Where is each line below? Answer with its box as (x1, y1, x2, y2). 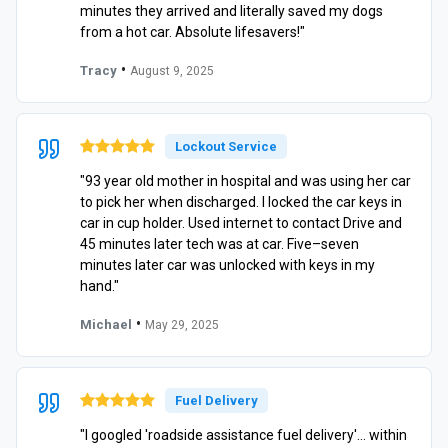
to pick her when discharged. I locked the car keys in (80, 193, 402, 210)
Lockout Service (175, 138, 277, 154)
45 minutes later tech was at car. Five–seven (80, 235, 359, 252)
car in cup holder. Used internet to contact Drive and (80, 214, 402, 231)
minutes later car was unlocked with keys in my (80, 256, 375, 273)
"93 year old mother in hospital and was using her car (80, 172, 411, 189)
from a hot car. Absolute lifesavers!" (80, 23, 305, 40)
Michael (80, 316, 132, 332)
